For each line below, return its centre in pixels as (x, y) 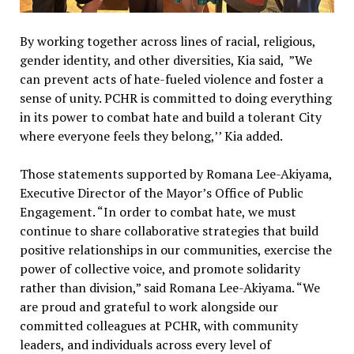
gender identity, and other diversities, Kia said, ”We (166, 60)
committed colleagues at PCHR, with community (158, 326)
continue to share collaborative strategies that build (169, 231)
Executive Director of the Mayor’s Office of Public (161, 193)
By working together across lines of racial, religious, (167, 41)
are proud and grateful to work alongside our (149, 307)
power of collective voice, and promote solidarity (160, 269)
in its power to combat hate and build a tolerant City (170, 117)
